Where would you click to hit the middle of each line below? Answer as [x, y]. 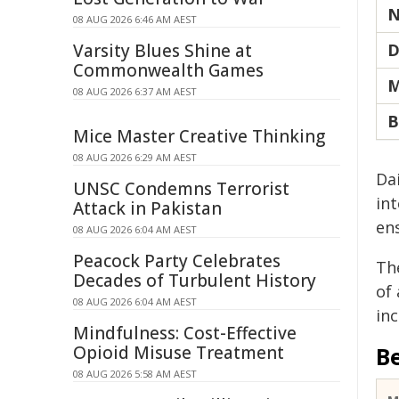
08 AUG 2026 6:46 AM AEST [135, 19]
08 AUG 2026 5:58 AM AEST [135, 374]
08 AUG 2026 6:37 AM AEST [135, 91]
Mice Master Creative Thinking [199, 136]
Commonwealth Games [168, 70]
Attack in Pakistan [147, 208]
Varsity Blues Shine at [163, 51]
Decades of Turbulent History [195, 281]
